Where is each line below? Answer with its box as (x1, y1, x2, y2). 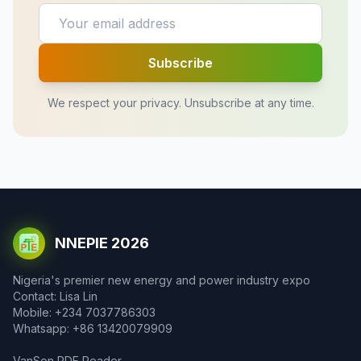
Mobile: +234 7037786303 (13, 305, 156, 319)
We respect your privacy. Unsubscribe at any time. (47, 96, 314, 110)
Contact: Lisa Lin (13, 289, 98, 303)
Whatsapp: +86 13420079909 (13, 322, 172, 335)
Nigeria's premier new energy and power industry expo (13, 273, 310, 287)
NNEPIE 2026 (55, 234, 149, 251)
